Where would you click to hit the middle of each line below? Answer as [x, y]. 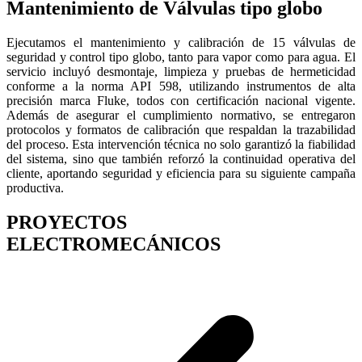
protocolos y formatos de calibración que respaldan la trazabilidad [181, 129]
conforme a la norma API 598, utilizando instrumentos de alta [181, 86]
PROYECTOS [67, 222]
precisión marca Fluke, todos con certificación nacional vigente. [181, 100]
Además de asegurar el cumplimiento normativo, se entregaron [181, 115]
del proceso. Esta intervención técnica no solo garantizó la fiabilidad [181, 144]
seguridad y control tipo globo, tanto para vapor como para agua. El [181, 57]
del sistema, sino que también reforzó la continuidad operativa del [181, 158]
